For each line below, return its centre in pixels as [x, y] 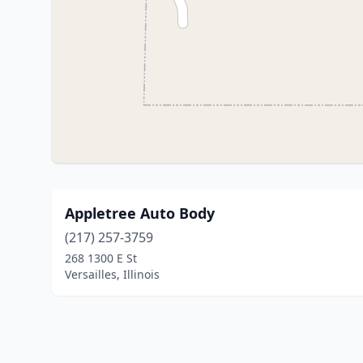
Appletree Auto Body [140, 213]
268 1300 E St [101, 258]
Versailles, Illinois [112, 274]
